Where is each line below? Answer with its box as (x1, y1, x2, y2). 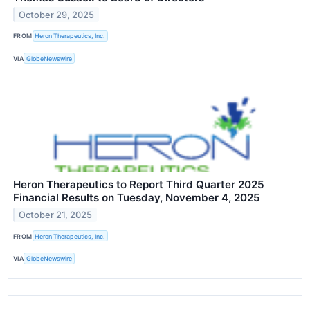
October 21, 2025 (19, 209, 93, 220)
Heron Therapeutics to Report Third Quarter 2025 (13, 178, 264, 192)
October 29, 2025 (19, 9, 95, 20)
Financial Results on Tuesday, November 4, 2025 (13, 191, 260, 205)
